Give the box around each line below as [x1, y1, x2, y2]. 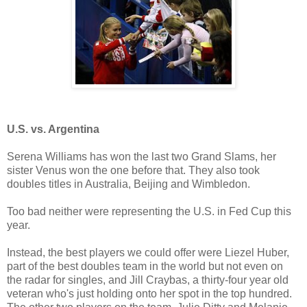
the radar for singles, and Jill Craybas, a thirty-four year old [7, 273, 288, 286]
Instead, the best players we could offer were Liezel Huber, [7, 246, 289, 258]
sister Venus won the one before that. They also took [7, 164, 260, 176]
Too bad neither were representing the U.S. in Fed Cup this [7, 205, 291, 217]
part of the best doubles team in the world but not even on [7, 260, 283, 272]
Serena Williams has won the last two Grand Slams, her [7, 150, 276, 162]
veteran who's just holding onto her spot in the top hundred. [7, 287, 292, 299]
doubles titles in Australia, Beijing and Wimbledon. [7, 177, 250, 190]
